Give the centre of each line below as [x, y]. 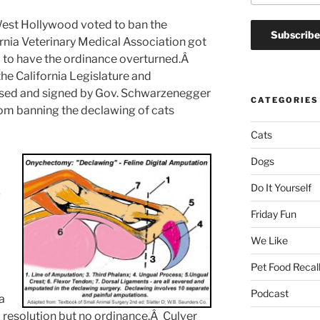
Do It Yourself [281, 188]
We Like [269, 241]
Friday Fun [273, 214]
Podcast [269, 294]
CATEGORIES [284, 100]
